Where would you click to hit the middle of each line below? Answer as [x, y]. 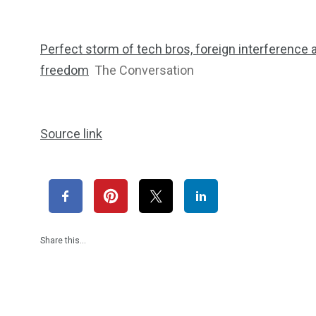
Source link [71, 133]
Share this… [63, 240]
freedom [65, 70]
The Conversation [144, 70]
